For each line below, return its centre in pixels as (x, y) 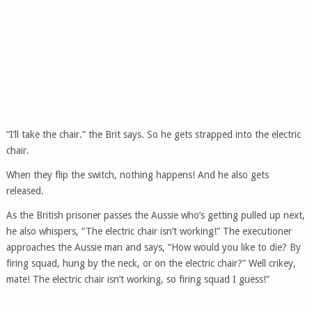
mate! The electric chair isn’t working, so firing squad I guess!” (138, 279)
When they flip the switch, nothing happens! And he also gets (137, 175)
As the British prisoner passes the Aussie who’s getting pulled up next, (155, 215)
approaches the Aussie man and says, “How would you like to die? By (153, 247)
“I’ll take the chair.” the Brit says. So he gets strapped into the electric (153, 134)
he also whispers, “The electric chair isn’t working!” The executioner (149, 231)
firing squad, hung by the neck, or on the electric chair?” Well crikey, (151, 263)
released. (25, 191)
